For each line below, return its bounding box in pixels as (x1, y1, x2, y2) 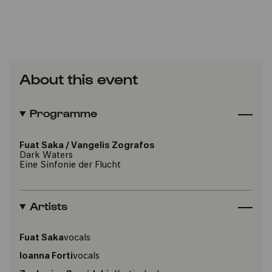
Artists (29, 199, 67, 212)
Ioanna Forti (19, 252, 73, 261)
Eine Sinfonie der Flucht (19, 161, 121, 170)
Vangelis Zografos (71, 141, 155, 151)
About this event (19, 70, 138, 87)
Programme (29, 106, 97, 119)
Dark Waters (19, 151, 73, 160)
